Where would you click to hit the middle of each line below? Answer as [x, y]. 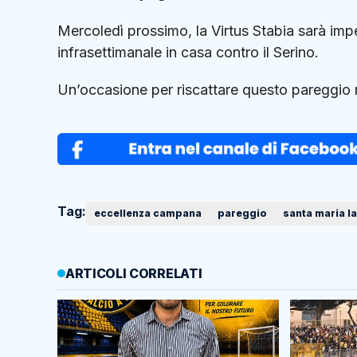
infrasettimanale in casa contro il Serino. [188, 52]
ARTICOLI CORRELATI [134, 274]
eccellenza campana [148, 214]
